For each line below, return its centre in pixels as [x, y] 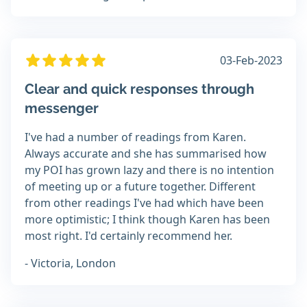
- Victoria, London [70, 263]
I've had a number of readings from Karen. [135, 137]
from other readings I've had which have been [144, 203]
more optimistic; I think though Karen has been [147, 220]
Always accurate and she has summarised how [146, 154]
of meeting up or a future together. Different [140, 187]
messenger [62, 109]
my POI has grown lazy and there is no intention [149, 170]
